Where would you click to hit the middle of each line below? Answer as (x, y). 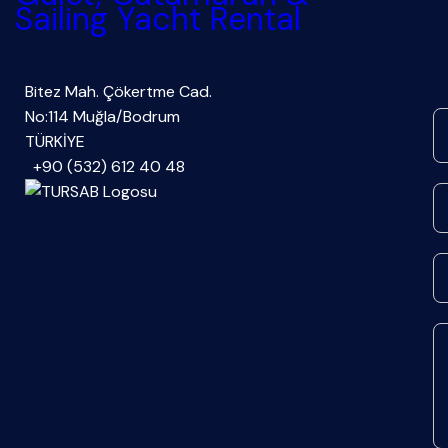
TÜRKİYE (55, 141)
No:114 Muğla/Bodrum (102, 116)
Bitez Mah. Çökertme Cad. (118, 91)
